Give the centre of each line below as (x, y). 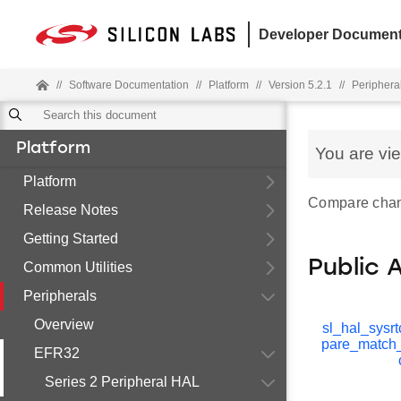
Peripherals (60, 296)
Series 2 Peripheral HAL (122, 382)
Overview (64, 324)
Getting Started (71, 239)
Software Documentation (129, 85)
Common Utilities (78, 267)
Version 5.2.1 (300, 85)
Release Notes (71, 210)
